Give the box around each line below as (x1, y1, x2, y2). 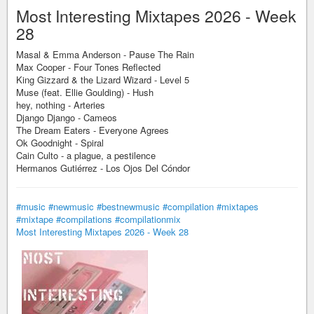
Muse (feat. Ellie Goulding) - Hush (16, 86, 153, 99)
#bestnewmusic (97, 200, 160, 213)
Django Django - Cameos (16, 111, 117, 124)
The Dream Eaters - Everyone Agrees (16, 123, 169, 137)
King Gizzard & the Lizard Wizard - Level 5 (16, 73, 189, 86)
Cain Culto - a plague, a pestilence (16, 149, 156, 162)
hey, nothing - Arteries (16, 98, 105, 111)
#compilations (56, 212, 112, 226)
